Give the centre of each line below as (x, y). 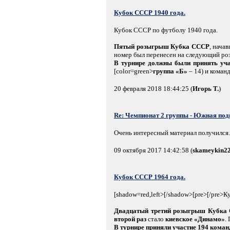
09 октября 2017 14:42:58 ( (153, 150)
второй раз (130, 219)
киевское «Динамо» (195, 219)
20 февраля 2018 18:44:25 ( (153, 88)
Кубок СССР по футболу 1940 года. (166, 30)
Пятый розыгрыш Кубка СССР (162, 46)
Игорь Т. (206, 88)
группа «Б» (170, 71)
